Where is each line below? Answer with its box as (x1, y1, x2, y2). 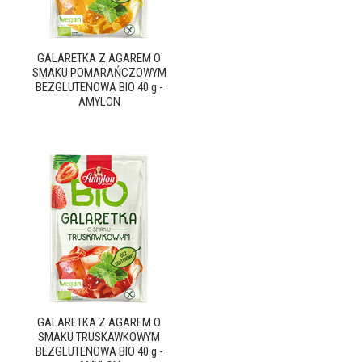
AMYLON (78, 95, 120, 109)
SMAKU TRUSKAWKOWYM (38, 330, 160, 344)
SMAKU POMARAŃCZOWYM (32, 65, 166, 80)
